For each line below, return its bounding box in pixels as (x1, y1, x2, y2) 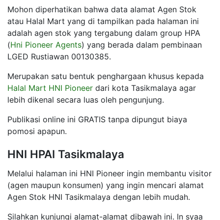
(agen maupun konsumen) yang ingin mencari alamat (7, 180, 204, 190)
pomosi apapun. (7, 126, 67, 136)
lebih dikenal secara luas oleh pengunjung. (7, 94, 164, 105)
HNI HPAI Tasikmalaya (7, 147, 124, 161)
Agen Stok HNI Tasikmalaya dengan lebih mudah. (7, 192, 190, 202)
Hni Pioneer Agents (10, 39, 82, 50)
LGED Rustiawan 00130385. (7, 51, 111, 61)
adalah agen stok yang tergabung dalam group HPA (7, 27, 200, 38)
